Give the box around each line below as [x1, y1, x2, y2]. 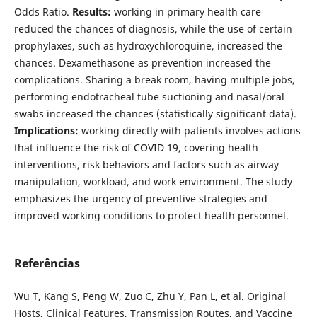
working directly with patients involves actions [78, 123, 301, 137]
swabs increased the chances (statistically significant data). [13, 106, 296, 120]
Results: [71, 4, 111, 18]
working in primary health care [110, 4, 261, 18]
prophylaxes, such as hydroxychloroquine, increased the [13, 38, 282, 52]
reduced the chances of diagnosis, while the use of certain [13, 21, 292, 35]
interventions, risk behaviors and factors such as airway [13, 157, 279, 171]
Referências [13, 255, 80, 271]
